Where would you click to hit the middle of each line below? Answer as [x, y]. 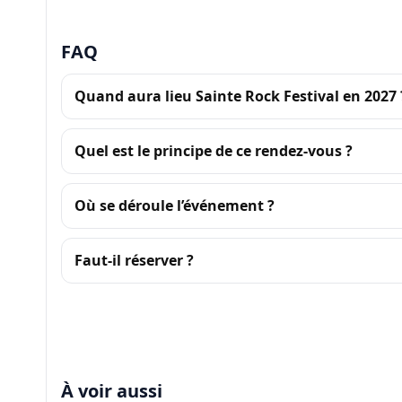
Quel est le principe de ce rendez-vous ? [213, 150]
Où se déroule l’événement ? [174, 205]
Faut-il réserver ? [134, 260]
